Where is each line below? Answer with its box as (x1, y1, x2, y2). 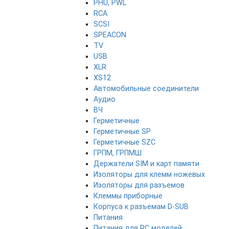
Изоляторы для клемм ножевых (94, 170, 205, 179)
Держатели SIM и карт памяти (94, 159, 199, 169)
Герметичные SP (94, 127, 151, 136)
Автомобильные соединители (94, 84, 199, 94)
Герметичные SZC (94, 138, 155, 147)
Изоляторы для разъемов (94, 181, 185, 190)
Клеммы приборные (94, 192, 163, 201)
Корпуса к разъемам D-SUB (94, 202, 189, 212)
